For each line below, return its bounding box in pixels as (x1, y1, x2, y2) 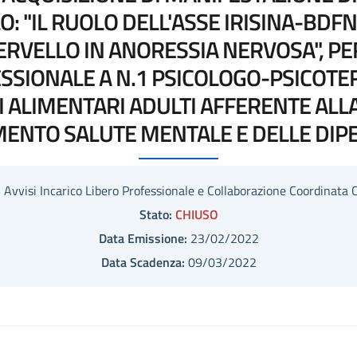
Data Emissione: (98, 229, 187, 248)
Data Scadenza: (100, 253, 185, 272)
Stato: (139, 205, 172, 224)
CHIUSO (175, 205, 218, 224)
